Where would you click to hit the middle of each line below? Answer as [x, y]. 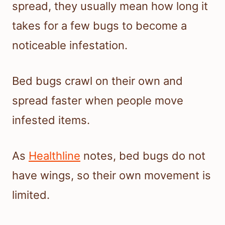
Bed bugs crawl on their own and [97, 81]
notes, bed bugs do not [143, 156]
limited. [31, 195]
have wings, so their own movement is [111, 176]
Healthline [54, 156]
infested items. [51, 120]
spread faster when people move [98, 101]
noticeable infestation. [70, 45]
